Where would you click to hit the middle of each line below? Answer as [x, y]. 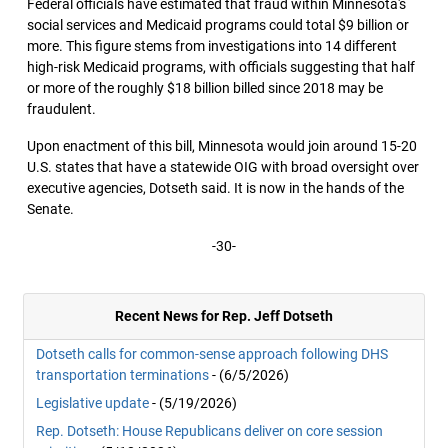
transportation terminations [122, 375]
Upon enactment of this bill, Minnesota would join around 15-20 [222, 146]
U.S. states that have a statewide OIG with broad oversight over [223, 167]
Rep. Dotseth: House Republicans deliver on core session [209, 431]
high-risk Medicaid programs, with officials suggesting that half [221, 67]
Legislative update [92, 403]
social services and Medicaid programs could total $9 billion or [218, 25]
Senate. [50, 209]
